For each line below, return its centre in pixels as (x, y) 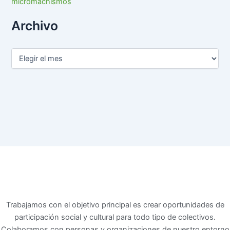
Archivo (35, 26)
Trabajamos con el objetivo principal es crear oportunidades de (115, 205)
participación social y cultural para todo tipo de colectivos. (115, 217)
